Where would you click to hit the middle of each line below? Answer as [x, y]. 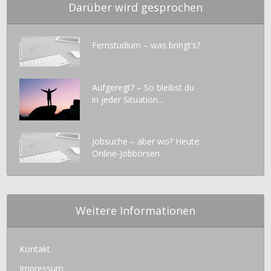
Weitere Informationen [135, 211]
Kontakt [35, 249]
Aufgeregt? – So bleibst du [143, 88]
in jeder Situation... [128, 100]
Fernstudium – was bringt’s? [146, 45]
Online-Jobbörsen [126, 154]
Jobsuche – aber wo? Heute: [147, 142]
